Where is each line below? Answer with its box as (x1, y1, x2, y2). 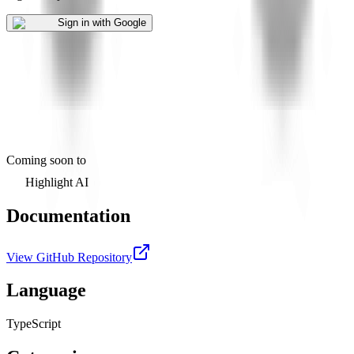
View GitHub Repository (6, 250, 132, 264)
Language (6, 280, 86, 301)
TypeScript (6, 317, 61, 331)
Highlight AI (25, 175, 88, 189)
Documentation (6, 205, 130, 226)
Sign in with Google (58, 16, 146, 28)
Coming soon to (6, 153, 86, 167)
